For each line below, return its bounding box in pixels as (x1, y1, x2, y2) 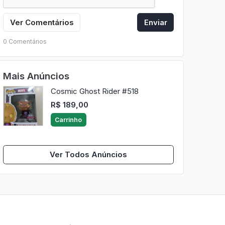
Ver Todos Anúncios (50, 150, 127, 159)
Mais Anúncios (3, 70, 69, 82)
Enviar (144, 17, 167, 27)
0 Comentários (3, 37, 47, 45)
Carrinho (55, 116, 82, 124)
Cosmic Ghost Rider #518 (50, 86, 139, 96)
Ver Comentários (10, 17, 74, 27)
